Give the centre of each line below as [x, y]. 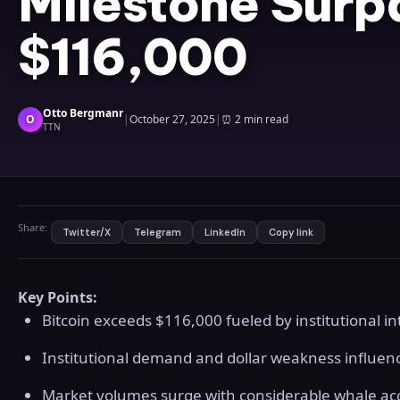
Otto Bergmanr [83, 113]
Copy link [291, 233]
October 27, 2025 [172, 120]
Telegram [158, 233]
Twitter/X [87, 233]
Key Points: [58, 298]
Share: [33, 228]
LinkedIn [225, 233]
